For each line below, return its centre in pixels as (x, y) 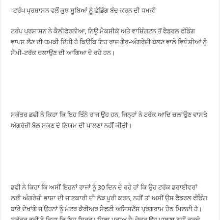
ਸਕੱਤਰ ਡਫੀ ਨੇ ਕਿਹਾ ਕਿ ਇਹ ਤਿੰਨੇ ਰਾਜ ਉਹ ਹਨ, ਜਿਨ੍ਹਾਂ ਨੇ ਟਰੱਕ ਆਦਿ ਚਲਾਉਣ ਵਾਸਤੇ (109, 115)
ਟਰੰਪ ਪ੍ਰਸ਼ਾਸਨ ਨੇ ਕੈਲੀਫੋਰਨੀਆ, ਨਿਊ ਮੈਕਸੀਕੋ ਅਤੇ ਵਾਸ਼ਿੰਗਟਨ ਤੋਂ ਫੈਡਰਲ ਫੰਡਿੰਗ (103, 31)
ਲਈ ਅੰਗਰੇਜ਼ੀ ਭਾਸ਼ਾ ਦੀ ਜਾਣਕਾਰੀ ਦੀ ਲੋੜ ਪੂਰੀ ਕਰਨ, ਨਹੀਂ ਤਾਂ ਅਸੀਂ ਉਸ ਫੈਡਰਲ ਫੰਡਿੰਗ (109, 198)
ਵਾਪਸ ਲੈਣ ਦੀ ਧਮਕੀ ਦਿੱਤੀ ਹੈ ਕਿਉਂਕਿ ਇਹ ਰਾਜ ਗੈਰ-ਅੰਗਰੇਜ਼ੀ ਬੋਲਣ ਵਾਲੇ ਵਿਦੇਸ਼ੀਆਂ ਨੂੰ (109, 42)
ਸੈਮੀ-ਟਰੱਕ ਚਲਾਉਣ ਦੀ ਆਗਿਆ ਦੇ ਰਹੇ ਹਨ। (63, 53)
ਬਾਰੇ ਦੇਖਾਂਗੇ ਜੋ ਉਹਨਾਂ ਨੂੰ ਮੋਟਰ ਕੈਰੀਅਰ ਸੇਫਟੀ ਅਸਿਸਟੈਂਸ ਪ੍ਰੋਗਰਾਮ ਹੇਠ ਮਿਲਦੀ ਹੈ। (107, 209)
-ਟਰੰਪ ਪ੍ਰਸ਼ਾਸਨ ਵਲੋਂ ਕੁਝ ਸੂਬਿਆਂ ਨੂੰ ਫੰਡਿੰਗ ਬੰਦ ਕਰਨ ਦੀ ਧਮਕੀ (84, 11)
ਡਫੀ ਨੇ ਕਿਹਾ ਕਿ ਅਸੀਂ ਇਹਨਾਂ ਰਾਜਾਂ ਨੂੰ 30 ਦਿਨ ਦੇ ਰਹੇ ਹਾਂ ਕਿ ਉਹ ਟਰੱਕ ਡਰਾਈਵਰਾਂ (104, 187)
